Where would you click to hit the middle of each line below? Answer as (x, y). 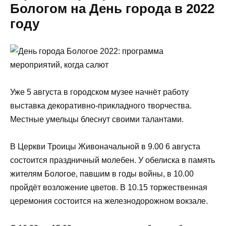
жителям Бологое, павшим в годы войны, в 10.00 (102, 174)
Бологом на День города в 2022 (112, 9)
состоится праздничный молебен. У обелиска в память (112, 160)
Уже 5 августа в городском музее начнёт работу (99, 92)
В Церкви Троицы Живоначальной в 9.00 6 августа (105, 147)
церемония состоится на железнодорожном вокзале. (109, 201)
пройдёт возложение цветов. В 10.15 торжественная (109, 188)
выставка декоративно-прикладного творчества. (101, 106)
